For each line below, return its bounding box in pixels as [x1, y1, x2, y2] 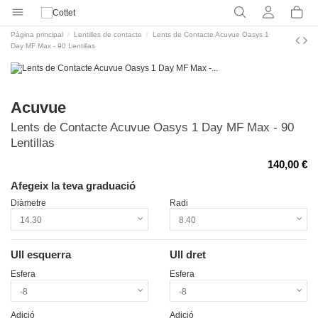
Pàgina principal [11, 31, 63, 39]
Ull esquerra [11, 248, 71, 261]
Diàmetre [11, 197, 46, 208]
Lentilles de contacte [74, 31, 143, 39]
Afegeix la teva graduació [11, 180, 136, 192]
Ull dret [170, 248, 206, 261]
